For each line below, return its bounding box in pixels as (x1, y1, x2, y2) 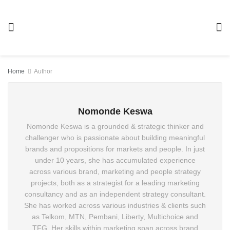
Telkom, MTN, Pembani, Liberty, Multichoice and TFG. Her (24, 213, 206, 221)
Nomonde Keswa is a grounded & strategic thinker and (28, 122, 202, 130)
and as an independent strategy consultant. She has (31, 190, 199, 198)
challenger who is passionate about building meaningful (25, 133, 205, 142)
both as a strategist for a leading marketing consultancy (25, 179, 205, 187)
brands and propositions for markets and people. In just (26, 145, 204, 153)
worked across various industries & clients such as (34, 201, 196, 209)
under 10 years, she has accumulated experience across (24, 156, 206, 164)
